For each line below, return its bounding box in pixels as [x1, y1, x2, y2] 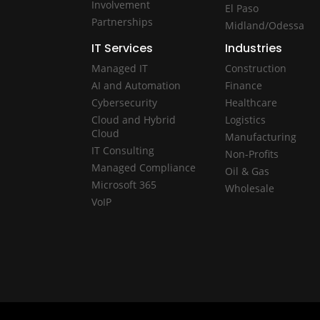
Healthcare [224, 95, 277, 109]
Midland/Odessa [224, 18, 304, 32]
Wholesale [224, 181, 274, 195]
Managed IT [91, 61, 148, 75]
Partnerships [91, 14, 153, 29]
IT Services [91, 39, 153, 56]
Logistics [224, 112, 266, 126]
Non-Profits [224, 146, 279, 161]
